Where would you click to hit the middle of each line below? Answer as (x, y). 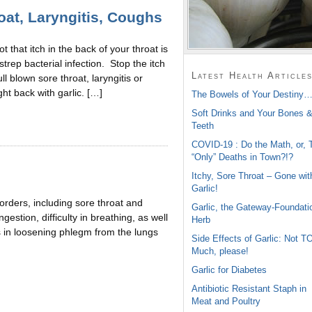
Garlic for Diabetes (229, 270)
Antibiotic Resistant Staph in (249, 288)
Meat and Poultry (226, 301)
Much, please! (220, 251)
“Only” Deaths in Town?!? (242, 157)
